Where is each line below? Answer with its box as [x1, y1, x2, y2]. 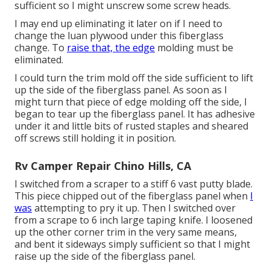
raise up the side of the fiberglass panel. [14, 250, 195, 263]
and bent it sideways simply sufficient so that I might [14, 237, 250, 251]
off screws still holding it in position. [14, 131, 176, 145]
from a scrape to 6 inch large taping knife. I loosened [14, 213, 253, 227]
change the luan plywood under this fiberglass [14, 29, 224, 43]
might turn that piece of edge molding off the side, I [14, 95, 247, 109]
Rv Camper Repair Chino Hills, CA [14, 159, 191, 174]
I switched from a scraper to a [14, 177, 151, 191]
